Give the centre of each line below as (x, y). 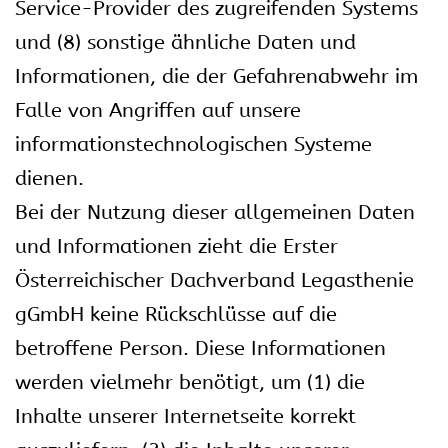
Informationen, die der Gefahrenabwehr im (216, 76)
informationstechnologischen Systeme (193, 144)
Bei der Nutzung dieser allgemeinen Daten (215, 212)
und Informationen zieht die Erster (176, 246)
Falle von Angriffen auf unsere (158, 110)
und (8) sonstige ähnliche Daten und (185, 42)
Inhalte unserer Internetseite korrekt (185, 416)
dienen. (49, 178)
